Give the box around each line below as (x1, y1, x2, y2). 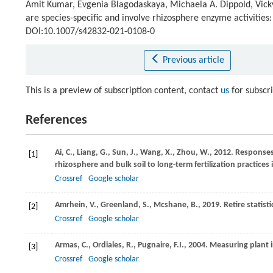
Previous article (162, 55, 224, 66)
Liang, (77, 148, 100, 158)
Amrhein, (55, 200, 90, 210)
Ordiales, (93, 241, 126, 250)
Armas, (55, 241, 82, 250)
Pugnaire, (138, 241, 174, 250)
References (26, 113, 87, 128)
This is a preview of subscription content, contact (26, 86, 221, 96)
